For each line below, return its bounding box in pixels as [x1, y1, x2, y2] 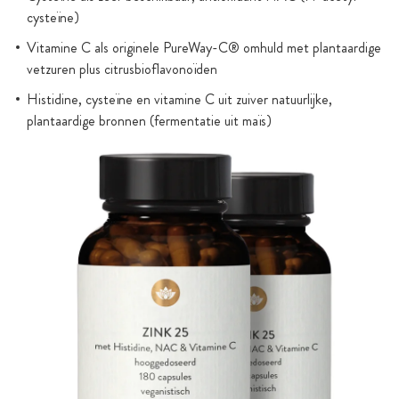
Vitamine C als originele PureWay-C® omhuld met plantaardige [27, 37, 381, 58]
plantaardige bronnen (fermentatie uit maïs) [27, 110, 272, 131]
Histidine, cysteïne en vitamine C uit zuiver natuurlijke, [27, 89, 332, 110]
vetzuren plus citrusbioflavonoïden [27, 59, 217, 79]
